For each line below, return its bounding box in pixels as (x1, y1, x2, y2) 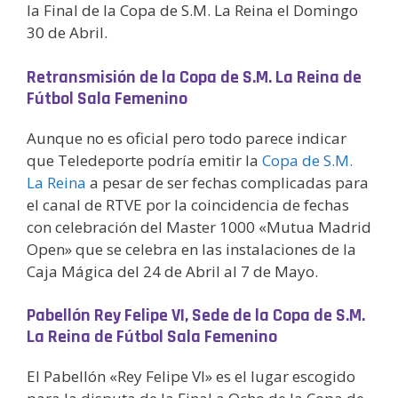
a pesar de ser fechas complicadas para (86, 171, 369, 193)
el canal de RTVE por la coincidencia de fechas (27, 194, 349, 215)
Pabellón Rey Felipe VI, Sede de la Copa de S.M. (27, 304, 365, 328)
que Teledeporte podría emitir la (27, 149, 262, 171)
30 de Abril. (27, 22, 107, 44)
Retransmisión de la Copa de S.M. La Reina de (27, 65, 362, 89)
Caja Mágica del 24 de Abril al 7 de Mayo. (27, 260, 318, 282)
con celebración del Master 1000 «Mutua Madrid (27, 216, 371, 237)
